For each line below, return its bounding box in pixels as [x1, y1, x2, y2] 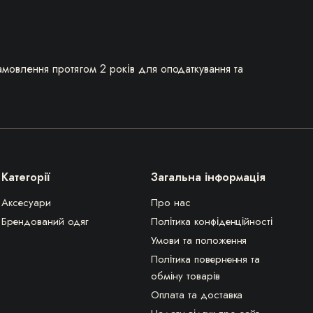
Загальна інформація [151, 169, 265, 185]
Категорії [1, 169, 50, 185]
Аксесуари [1, 195, 51, 210]
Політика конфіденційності [151, 214, 273, 229]
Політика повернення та [151, 252, 261, 267]
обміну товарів [151, 268, 220, 284]
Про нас [151, 195, 191, 210]
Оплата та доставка [151, 287, 243, 303]
